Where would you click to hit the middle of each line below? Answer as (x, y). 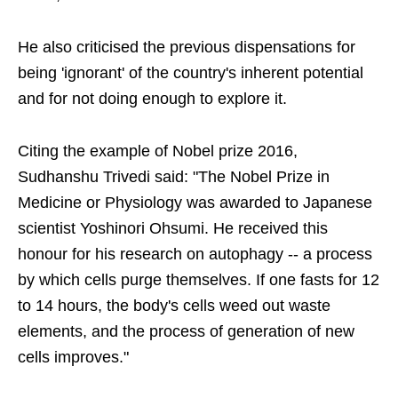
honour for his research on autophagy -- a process (195, 254)
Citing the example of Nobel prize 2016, (158, 151)
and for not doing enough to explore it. (152, 99)
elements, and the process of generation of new (186, 331)
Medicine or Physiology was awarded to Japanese (195, 203)
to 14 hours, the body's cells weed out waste (174, 306)
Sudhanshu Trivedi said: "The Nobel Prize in (174, 177)
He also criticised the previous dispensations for (187, 47)
